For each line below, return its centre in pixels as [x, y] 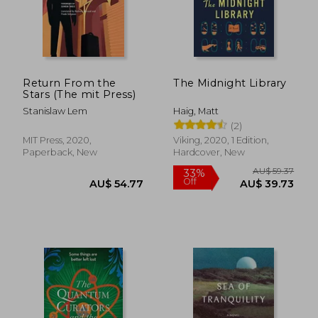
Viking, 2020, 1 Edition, [221, 140]
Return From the [70, 83]
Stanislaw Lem [55, 111]
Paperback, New [60, 152]
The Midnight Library [230, 83]
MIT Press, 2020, [57, 140]
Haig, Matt [196, 111]
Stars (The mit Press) [79, 94]
